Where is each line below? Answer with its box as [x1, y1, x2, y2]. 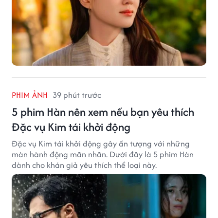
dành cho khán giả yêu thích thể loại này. [12, 159, 157, 171]
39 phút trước [53, 89, 101, 101]
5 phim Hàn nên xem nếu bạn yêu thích [12, 104, 194, 120]
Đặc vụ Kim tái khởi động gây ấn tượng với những [12, 138, 190, 150]
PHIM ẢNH [12, 89, 48, 101]
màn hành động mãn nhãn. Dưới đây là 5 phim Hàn [12, 148, 194, 161]
